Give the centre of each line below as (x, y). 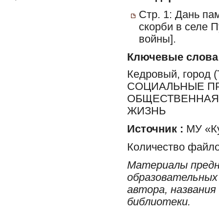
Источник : (155, 129)
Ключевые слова (173, 57)
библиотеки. (159, 202)
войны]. (157, 39)
